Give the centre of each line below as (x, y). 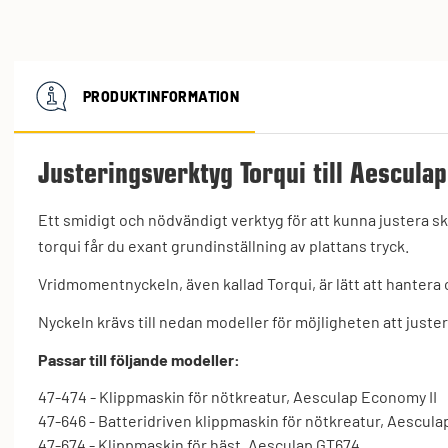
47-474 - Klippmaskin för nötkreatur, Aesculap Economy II (237, 396)
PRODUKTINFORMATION (161, 97)
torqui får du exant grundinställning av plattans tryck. (223, 245)
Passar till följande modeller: (139, 359)
